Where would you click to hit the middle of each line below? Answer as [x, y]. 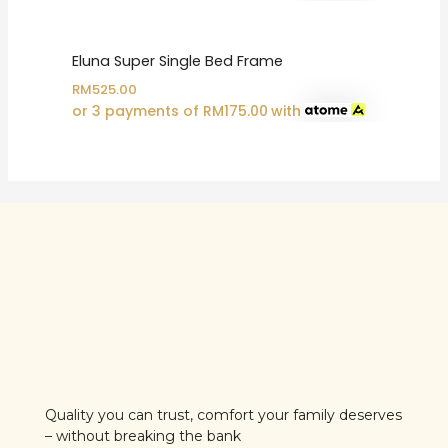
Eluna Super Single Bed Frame [177, 61]
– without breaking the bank [143, 436]
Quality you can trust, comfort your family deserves [223, 415]
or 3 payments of [137, 111]
